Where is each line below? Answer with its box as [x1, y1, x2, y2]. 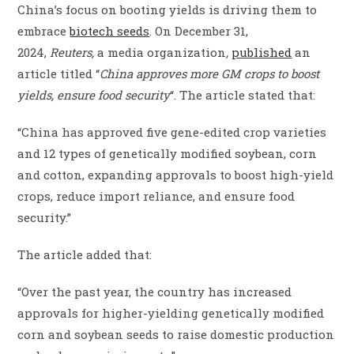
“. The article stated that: [170, 87, 316, 104]
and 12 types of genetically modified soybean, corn [17, 145, 318, 162]
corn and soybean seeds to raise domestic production [17, 326, 335, 343]
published [232, 44, 292, 61]
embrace [17, 23, 70, 40]
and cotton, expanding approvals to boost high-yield [17, 167, 334, 183]
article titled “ [17, 66, 100, 82]
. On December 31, [149, 23, 249, 40]
